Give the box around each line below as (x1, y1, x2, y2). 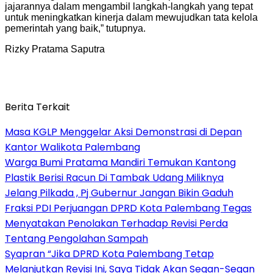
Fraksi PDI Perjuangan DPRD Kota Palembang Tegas (5, 200, 252, 215)
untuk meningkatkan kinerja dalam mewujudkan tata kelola (5, 12, 258, 23)
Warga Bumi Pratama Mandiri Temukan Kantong (5, 155, 236, 169)
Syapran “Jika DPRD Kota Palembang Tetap (5, 246, 214, 261)
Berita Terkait (5, 99, 70, 114)
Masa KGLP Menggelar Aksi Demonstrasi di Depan (5, 124, 242, 139)
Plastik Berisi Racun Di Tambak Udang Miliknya (5, 170, 224, 185)
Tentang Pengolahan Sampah (5, 231, 148, 246)
